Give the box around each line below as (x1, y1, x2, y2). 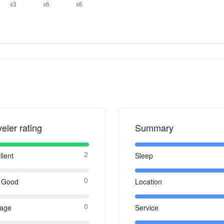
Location (134, 176, 162, 186)
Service (134, 202, 158, 212)
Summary (134, 120, 173, 134)
